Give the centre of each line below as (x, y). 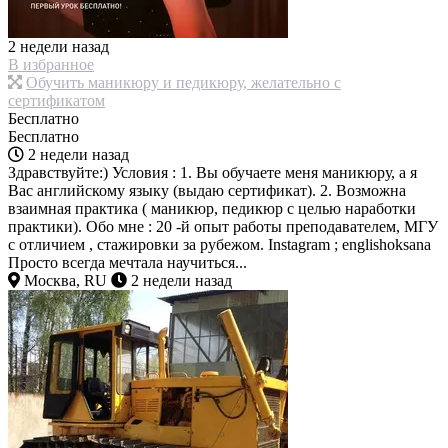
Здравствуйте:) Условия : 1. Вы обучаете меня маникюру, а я (212, 173)
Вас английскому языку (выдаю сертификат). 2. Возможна (207, 191)
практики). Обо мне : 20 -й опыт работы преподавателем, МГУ (223, 227)
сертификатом (56, 101)
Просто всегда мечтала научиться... (127, 263)
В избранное (51, 65)
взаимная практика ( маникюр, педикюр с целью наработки (212, 209)
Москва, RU (63, 281)
